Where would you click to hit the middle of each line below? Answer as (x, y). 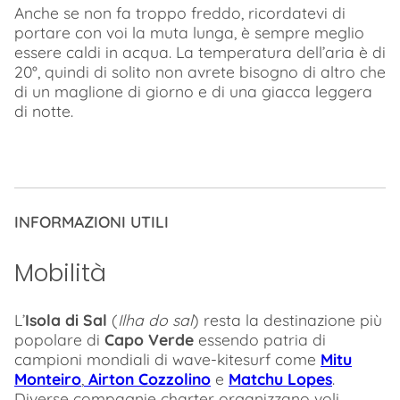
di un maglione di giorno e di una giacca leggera (193, 91)
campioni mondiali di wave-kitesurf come (167, 359)
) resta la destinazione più (287, 320)
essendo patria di (260, 340)
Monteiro (48, 379)
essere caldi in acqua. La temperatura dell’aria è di (200, 51)
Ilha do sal (155, 320)
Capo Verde (149, 340)
